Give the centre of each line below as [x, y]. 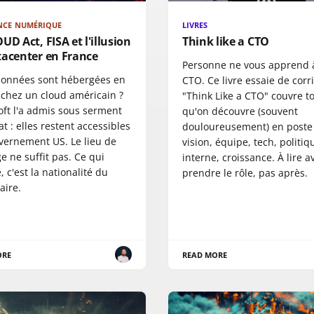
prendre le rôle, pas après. [245, 172]
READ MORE [205, 254]
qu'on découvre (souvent [240, 111]
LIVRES [195, 25]
